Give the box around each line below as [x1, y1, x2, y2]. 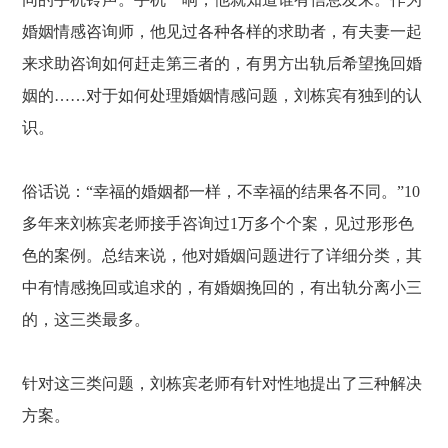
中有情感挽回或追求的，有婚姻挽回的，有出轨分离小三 [22, 279, 423, 296]
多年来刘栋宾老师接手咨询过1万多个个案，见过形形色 [22, 215, 415, 232]
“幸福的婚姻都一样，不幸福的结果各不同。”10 [86, 183, 421, 200]
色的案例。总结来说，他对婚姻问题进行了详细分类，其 [22, 247, 423, 264]
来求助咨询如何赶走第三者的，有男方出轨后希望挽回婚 [22, 55, 423, 72]
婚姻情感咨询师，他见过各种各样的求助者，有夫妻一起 [22, 23, 423, 40]
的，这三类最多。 [22, 311, 151, 328]
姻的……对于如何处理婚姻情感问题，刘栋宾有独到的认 [22, 87, 423, 104]
